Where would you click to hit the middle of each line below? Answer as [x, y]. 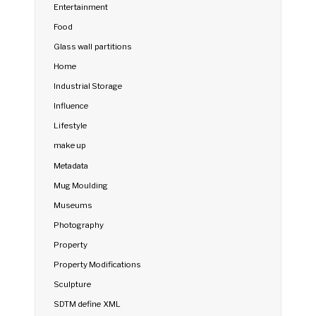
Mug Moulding [81, 185]
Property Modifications [98, 265]
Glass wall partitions [93, 46]
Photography [79, 225]
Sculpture [73, 285]
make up [70, 146]
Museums [73, 205]
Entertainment [81, 7]
